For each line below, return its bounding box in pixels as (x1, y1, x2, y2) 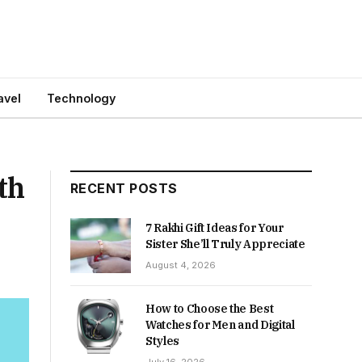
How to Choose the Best (145, 301, 274, 317)
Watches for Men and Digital (145, 318, 295, 333)
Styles (145, 334, 179, 349)
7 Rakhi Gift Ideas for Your (145, 221, 284, 235)
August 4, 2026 (145, 259, 216, 271)
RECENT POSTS (70, 180, 178, 196)
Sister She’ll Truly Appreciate (145, 237, 305, 251)
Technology (46, 90, 116, 105)
